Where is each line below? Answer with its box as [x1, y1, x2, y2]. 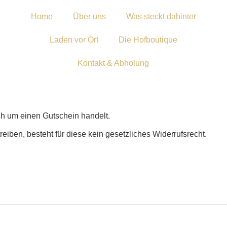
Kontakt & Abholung [78, 59, 149, 67]
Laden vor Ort [49, 35, 98, 44]
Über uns [72, 12, 106, 21]
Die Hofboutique [118, 35, 177, 44]
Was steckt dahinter [126, 12, 196, 21]
